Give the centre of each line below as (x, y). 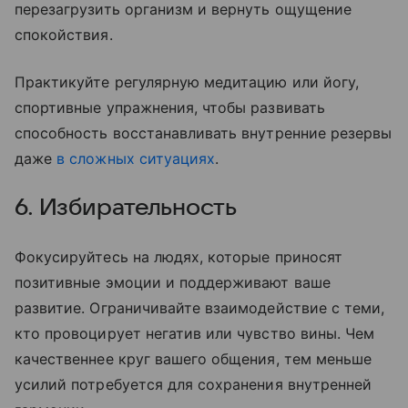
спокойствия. (64, 34)
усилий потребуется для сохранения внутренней (194, 384)
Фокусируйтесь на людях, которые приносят (178, 256)
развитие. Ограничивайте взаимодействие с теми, (200, 307)
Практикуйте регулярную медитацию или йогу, (187, 82)
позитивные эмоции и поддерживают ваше (173, 282)
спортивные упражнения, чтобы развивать (170, 107)
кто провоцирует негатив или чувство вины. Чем (195, 333)
